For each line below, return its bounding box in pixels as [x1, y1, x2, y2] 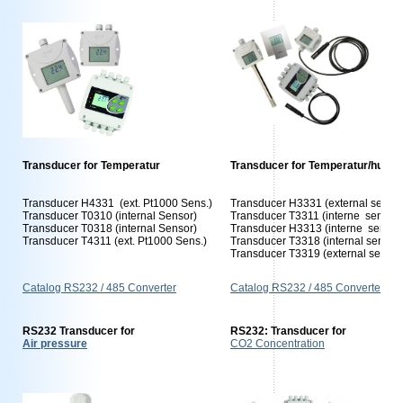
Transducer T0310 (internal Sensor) [22, 210, 197, 222]
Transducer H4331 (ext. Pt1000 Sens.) [22, 197, 212, 210]
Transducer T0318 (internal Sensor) [22, 222, 197, 235]
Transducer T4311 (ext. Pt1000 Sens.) [22, 235, 207, 247]
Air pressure [22, 337, 87, 350]
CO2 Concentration [230, 337, 325, 350]
